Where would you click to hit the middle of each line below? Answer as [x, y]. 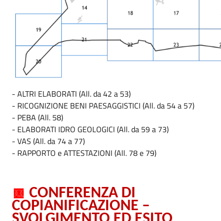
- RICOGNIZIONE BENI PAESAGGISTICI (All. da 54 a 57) [103, 106]
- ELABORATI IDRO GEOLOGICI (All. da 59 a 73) [90, 129]
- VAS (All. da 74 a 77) [48, 141]
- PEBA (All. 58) [37, 117]
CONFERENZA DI [81, 193]
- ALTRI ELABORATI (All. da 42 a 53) [71, 94]
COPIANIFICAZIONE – [81, 206]
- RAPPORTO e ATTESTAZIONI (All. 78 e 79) [84, 153]
